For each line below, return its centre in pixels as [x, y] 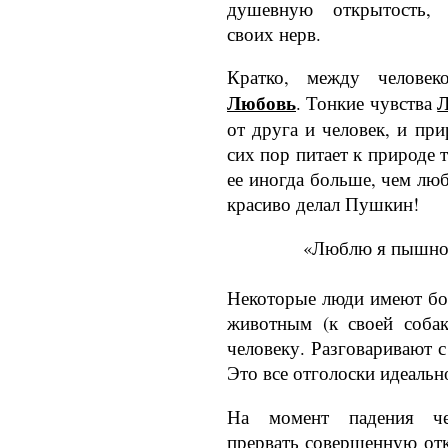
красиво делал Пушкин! [323, 204]
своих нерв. [274, 33]
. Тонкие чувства [367, 103]
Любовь [261, 103]
